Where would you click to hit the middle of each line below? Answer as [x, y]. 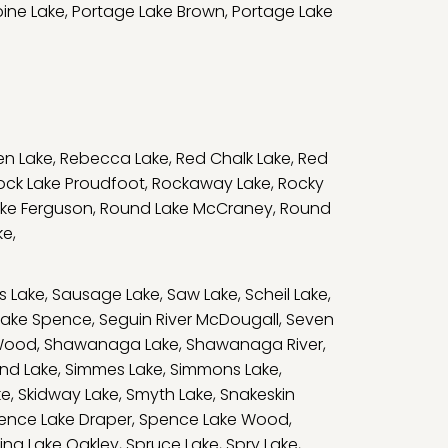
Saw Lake [202, 294]
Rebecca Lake [114, 158]
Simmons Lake [224, 369]
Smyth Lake [169, 394]
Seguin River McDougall [189, 319]
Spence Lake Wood [214, 419]
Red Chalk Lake [233, 158]
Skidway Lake [68, 394]
